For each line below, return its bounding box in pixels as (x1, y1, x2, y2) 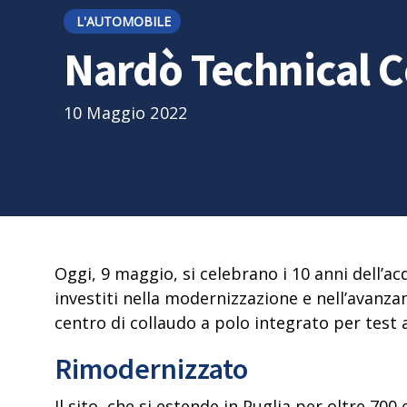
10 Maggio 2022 (64, 101, 187, 124)
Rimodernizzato (55, 350, 248, 387)
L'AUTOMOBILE (76, 12, 171, 30)
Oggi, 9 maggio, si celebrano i (55, 262, 292, 284)
